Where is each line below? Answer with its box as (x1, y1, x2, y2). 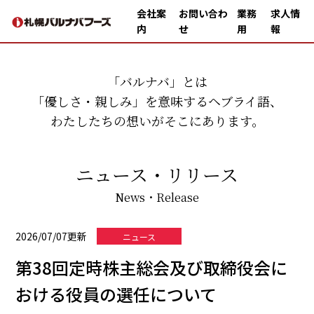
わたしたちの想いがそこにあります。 (50, 111, 264, 130)
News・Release (115, 189, 199, 205)
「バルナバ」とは (107, 72, 207, 90)
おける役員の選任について (15, 281, 217, 306)
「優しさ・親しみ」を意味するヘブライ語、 (32, 92, 282, 110)
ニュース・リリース (76, 161, 238, 187)
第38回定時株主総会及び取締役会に (15, 254, 288, 280)
